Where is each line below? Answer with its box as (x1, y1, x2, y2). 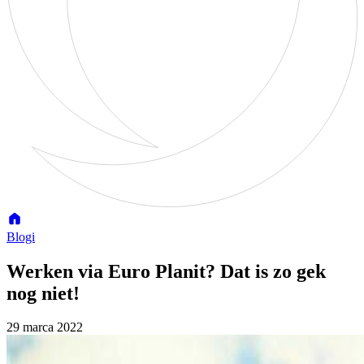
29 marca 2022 (6, 320, 83, 335)
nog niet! (6, 282, 80, 304)
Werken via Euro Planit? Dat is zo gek (6, 260, 326, 282)
